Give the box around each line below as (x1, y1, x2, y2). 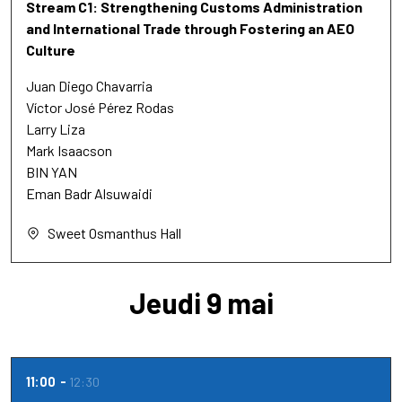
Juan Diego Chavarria (26, 76, 153, 94)
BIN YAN (26, 162, 77, 180)
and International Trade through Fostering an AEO (26, 19, 354, 37)
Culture (26, 40, 75, 58)
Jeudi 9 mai (128, 284, 274, 319)
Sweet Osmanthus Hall (48, 223, 181, 241)
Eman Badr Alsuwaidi (26, 184, 153, 202)
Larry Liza (26, 119, 85, 137)
